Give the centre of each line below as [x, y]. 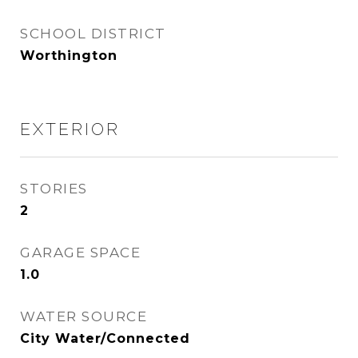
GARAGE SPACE [80, 253]
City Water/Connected [105, 338]
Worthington [69, 56]
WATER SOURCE [84, 316]
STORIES [54, 189]
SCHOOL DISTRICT [93, 34]
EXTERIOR [70, 129]
